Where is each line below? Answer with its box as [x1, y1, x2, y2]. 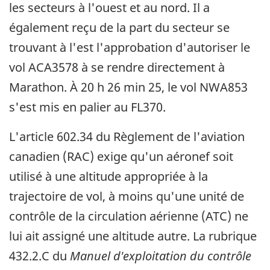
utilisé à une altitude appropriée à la [9, 168, 208, 185]
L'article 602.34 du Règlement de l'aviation [9, 128, 245, 145]
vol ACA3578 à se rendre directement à [9, 59, 225, 76]
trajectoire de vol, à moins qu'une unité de [9, 188, 244, 205]
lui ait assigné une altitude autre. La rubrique [9, 228, 257, 245]
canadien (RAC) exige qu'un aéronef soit [9, 148, 233, 165]
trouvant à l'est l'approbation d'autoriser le [9, 39, 250, 56]
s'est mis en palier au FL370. [9, 99, 166, 116]
